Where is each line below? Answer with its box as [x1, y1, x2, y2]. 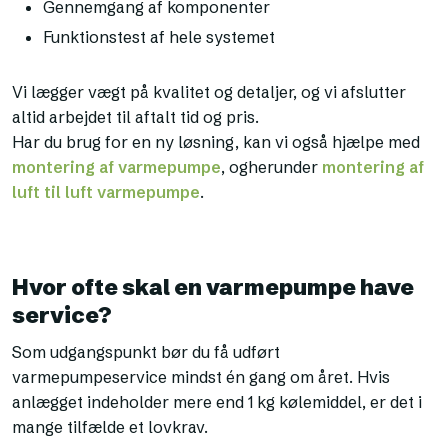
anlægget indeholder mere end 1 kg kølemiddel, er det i [12, 392, 423, 413]
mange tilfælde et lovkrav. [12, 417, 209, 438]
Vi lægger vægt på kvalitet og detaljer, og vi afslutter [12, 81, 407, 102]
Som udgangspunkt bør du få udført [12, 342, 281, 363]
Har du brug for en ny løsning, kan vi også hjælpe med [12, 131, 421, 152]
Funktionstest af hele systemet [43, 26, 276, 47]
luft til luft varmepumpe [12, 181, 201, 202]
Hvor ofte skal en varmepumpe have [12, 274, 415, 302]
